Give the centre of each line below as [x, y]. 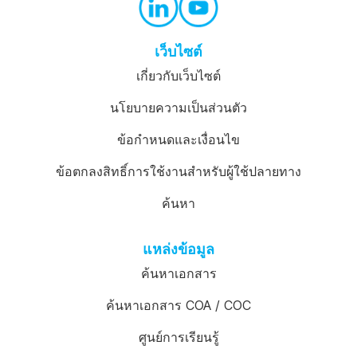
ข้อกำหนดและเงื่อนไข [178, 139]
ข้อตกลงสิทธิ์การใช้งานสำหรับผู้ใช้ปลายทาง [178, 171]
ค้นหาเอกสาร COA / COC [178, 305]
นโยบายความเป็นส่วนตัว [178, 108]
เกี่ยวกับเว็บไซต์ [178, 76]
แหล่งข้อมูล [178, 249]
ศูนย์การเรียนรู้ [178, 337]
